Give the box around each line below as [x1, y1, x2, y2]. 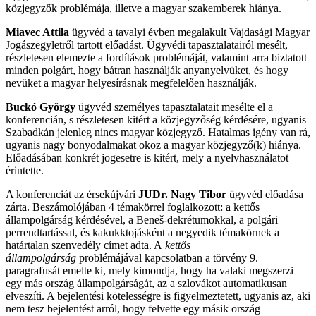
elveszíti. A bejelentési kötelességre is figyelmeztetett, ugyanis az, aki [6, 289, 310, 302]
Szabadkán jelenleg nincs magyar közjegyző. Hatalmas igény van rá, [6, 126, 310, 138]
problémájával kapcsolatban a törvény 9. [76, 251, 258, 264]
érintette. [6, 164, 44, 176]
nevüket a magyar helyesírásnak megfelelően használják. [6, 76, 257, 89]
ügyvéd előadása [226, 188, 303, 200]
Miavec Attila [6, 25, 69, 38]
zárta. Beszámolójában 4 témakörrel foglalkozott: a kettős [6, 200, 260, 213]
